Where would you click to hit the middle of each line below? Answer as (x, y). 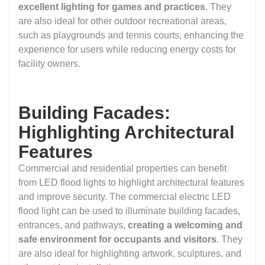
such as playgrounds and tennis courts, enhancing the (131, 35)
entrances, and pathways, (73, 225)
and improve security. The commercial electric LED (125, 197)
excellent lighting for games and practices (112, 7)
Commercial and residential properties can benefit (122, 169)
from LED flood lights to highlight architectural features (131, 183)
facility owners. (49, 64)
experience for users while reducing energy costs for (127, 50)
